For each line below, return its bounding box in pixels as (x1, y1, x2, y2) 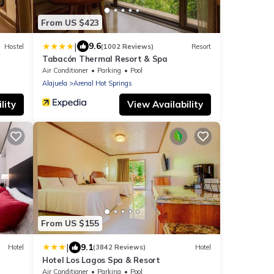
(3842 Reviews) (93, 243, 146, 252)
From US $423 (41, 17, 99, 28)
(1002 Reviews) (101, 42, 154, 51)
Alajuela (42, 79, 67, 88)
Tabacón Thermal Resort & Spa (42, 54, 168, 64)
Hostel (4, 42, 24, 51)
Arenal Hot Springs (73, 79, 132, 88)
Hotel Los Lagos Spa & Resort (42, 254, 160, 265)
